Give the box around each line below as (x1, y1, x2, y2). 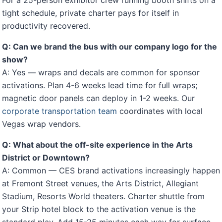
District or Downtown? (2, 153, 90, 163)
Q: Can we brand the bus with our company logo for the (2, 42, 217, 52)
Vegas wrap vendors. (2, 119, 81, 129)
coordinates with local (117, 106, 203, 116)
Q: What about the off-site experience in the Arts (2, 140, 193, 150)
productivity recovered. (2, 21, 90, 31)
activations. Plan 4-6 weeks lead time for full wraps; (2, 80, 197, 90)
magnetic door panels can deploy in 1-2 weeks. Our (2, 93, 195, 103)
